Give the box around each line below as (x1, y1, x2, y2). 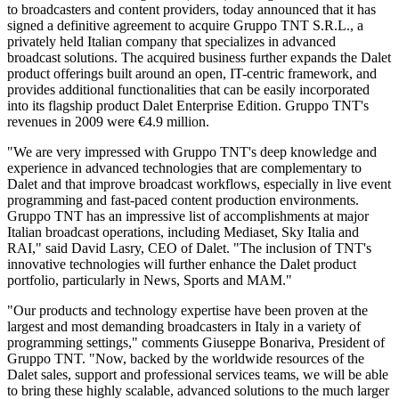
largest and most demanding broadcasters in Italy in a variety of (7, 318, 361, 334)
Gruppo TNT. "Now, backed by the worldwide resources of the (7, 350, 364, 366)
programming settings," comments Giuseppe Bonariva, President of (7, 334, 385, 350)
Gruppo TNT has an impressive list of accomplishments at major (7, 208, 369, 224)
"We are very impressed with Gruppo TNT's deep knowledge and (7, 143, 377, 159)
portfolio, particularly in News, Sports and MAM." (7, 272, 292, 288)
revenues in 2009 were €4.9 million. (7, 113, 209, 129)
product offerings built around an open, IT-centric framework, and (7, 65, 377, 81)
